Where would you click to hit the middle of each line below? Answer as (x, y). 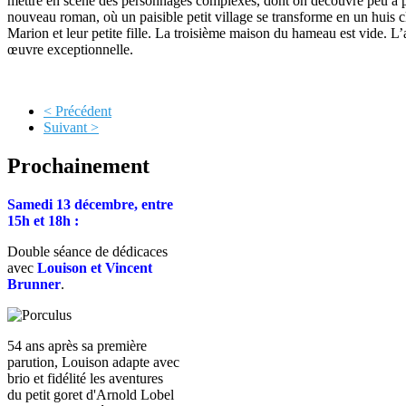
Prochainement (78, 165)
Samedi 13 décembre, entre (90, 204)
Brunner (34, 284)
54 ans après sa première (77, 345)
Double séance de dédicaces (87, 251)
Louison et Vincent (95, 267)
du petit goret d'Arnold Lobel (91, 394)
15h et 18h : (43, 220)
